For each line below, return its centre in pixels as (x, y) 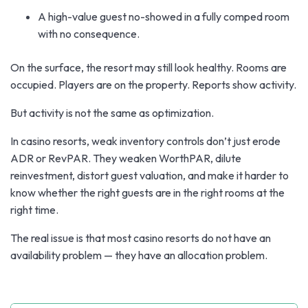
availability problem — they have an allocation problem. (139, 255)
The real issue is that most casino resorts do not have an (141, 238)
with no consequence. (89, 34)
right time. (34, 210)
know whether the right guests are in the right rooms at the (147, 192)
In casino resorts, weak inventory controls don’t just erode (145, 141)
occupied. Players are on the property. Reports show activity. (153, 85)
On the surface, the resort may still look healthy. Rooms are (148, 67)
